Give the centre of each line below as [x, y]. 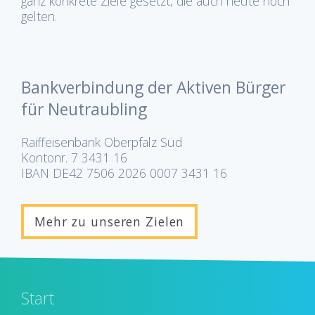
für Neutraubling [84, 109]
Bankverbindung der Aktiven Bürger [153, 87]
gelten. [39, 16]
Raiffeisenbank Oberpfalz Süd [102, 142]
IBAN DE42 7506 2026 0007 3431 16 [124, 173]
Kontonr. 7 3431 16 [74, 157]
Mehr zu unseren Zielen [110, 221]
